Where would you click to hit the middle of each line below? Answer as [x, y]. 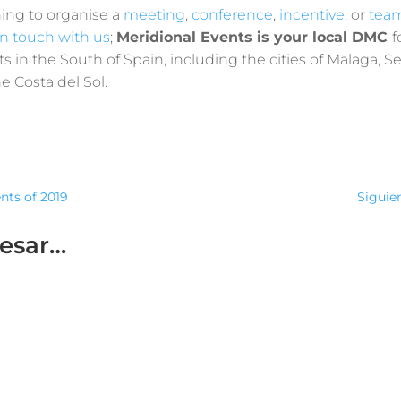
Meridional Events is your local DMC [254, 37]
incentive [311, 14]
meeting [154, 14]
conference [232, 14]
